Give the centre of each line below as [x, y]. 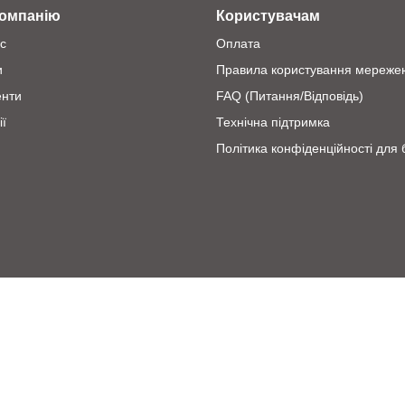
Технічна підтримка [273, 122]
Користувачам [268, 16]
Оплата [238, 43]
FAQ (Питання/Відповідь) [290, 96]
